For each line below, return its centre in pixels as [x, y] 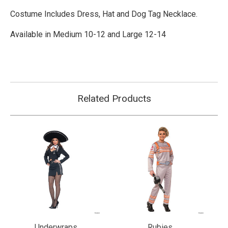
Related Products [114, 98]
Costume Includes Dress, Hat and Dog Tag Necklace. [104, 14]
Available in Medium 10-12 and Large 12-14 [88, 34]
